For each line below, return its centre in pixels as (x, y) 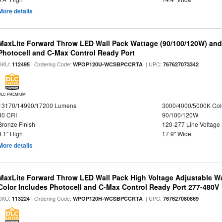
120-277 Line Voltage (191, 124)
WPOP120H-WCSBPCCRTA (108, 198)
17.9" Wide (176, 134)
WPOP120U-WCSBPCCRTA (108, 64)
